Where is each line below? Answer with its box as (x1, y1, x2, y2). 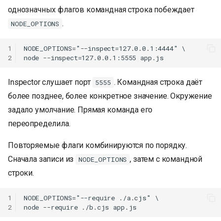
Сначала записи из (8, 154, 76, 164)
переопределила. (8, 119, 71, 129)
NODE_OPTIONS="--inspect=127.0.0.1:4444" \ (23, 43, 186, 53)
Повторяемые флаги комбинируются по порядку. (8, 141, 187, 150)
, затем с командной (130, 154, 203, 164)
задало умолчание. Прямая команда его (8, 105, 153, 115)
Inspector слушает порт (8, 77, 93, 87)
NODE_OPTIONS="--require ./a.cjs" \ (23, 193, 159, 202)
